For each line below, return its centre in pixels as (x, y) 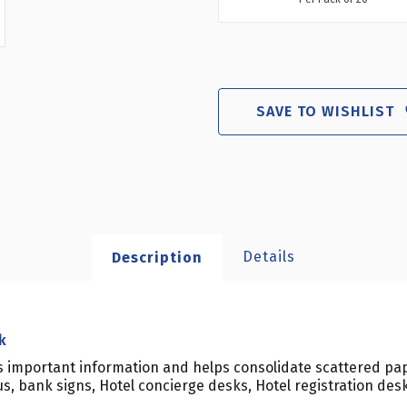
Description (157, 257)
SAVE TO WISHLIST (325, 111)
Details (269, 257)
